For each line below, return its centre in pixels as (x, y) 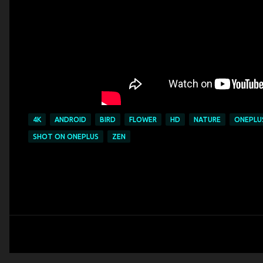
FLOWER (143, 119)
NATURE (207, 119)
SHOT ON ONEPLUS (66, 136)
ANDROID (70, 119)
